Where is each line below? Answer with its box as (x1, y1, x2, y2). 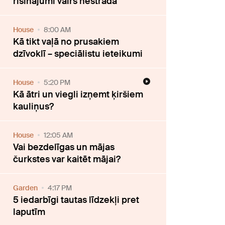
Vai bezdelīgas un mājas (13, 141, 115, 153)
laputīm (13, 205, 46, 218)
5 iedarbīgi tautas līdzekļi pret (13, 193, 140, 206)
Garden (13, 183, 38, 192)
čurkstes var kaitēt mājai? (13, 153, 121, 165)
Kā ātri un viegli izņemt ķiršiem (13, 88, 144, 100)
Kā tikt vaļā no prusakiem (13, 35, 120, 48)
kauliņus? (13, 100, 54, 113)
